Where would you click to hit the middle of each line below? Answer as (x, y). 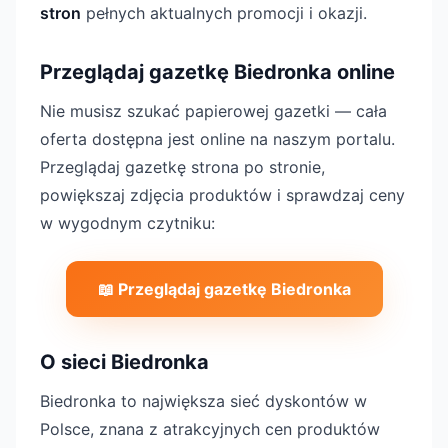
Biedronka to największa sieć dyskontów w (203, 401)
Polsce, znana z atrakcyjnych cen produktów (210, 429)
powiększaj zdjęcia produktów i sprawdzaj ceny (222, 195)
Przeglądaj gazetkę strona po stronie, (182, 167)
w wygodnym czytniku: (127, 223)
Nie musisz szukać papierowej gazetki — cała (213, 111)
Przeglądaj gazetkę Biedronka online (217, 72)
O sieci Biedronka (124, 362)
